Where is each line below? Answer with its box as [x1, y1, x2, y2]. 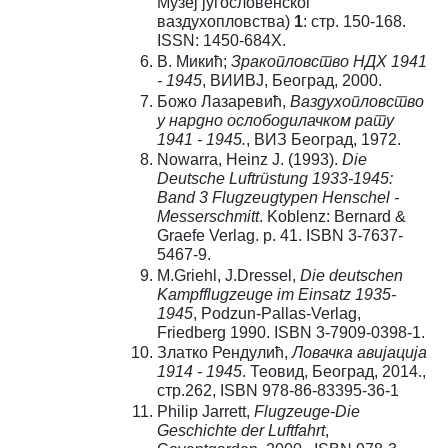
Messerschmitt [156, 208, 259, 226]
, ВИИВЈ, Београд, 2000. [201, 72, 382, 90]
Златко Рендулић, [156, 344, 292, 362]
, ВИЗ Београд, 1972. [245, 130, 401, 148]
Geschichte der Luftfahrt [156, 421, 325, 439]
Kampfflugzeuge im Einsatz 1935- [156, 285, 396, 303]
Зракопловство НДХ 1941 [230, 53, 427, 71]
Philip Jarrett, [156, 402, 254, 420]
